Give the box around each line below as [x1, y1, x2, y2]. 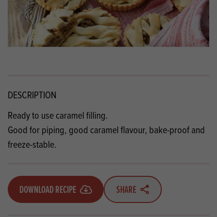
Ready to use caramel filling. [8, 108, 108, 122]
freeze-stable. [8, 137, 57, 151]
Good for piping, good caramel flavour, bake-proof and [8, 123, 205, 136]
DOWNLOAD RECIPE [19, 182, 76, 196]
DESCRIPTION [8, 88, 56, 101]
